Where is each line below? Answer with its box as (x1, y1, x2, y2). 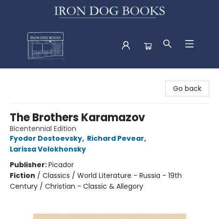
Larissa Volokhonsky (10, 144, 86, 154)
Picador (48, 159, 74, 170)
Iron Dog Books (7, 72, 57, 83)
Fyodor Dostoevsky (10, 133, 82, 143)
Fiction (10, 170, 35, 180)
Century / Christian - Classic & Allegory (10, 181, 143, 191)
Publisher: (10, 159, 48, 170)
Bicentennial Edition (10, 123, 76, 133)
